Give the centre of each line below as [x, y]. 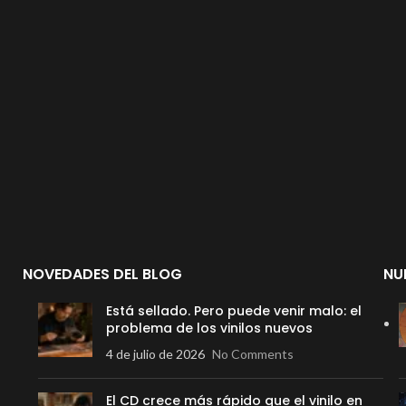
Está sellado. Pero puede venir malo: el [234, 311]
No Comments [253, 354]
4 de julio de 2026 [156, 354]
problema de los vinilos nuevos [210, 328]
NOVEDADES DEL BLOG [103, 274]
